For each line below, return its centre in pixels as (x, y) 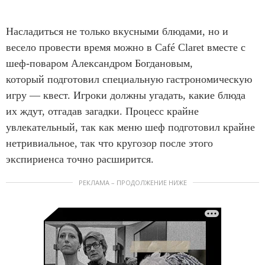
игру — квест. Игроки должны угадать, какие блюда (126, 95)
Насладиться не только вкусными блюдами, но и (117, 31)
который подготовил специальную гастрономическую (129, 79)
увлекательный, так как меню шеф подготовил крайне (130, 127)
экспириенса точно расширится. (81, 159)
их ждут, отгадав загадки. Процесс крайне (102, 111)
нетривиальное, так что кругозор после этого (109, 143)
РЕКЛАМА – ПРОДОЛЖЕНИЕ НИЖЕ (132, 182)
